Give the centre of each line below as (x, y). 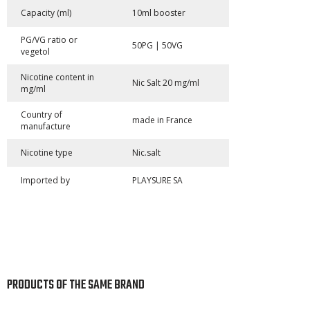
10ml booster (158, 13)
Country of (42, 114)
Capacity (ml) (46, 13)
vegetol (35, 51)
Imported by (45, 181)
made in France (162, 120)
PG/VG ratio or (49, 39)
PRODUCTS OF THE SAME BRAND (76, 285)
